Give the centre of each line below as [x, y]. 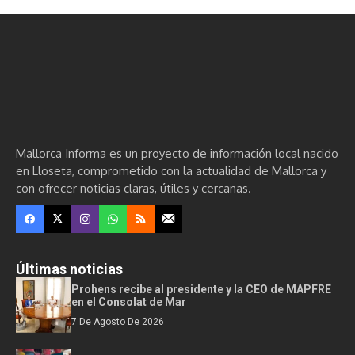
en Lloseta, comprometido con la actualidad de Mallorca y [171, 170]
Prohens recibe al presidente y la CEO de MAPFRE [201, 289]
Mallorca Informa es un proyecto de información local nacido [177, 153]
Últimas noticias [69, 269]
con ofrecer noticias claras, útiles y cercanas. [134, 188]
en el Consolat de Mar [129, 302]
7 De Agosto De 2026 [118, 321]
